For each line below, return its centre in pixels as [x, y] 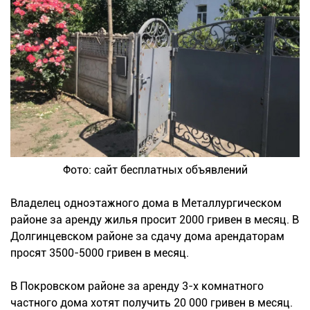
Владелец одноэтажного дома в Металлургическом [146, 203]
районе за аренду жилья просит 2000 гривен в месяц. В [155, 220]
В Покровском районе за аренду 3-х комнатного [137, 286]
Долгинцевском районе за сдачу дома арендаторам [147, 237]
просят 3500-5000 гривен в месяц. [100, 253]
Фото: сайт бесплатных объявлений [155, 170]
